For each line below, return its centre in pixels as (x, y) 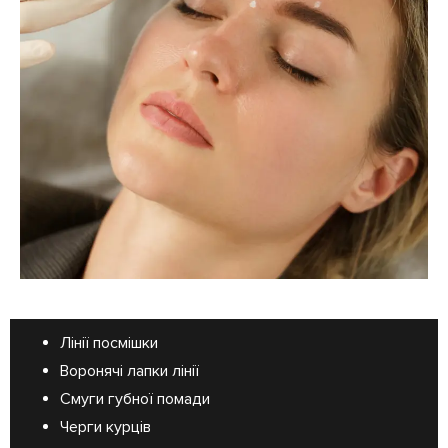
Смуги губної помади (135, 399)
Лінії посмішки (109, 343)
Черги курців (105, 427)
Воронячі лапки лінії (129, 371)
